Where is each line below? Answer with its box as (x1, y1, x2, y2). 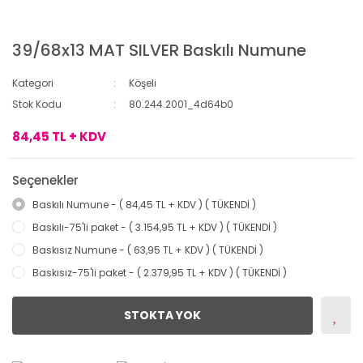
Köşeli (129, 76, 157, 90)
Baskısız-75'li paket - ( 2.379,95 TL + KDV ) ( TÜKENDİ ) (32, 266, 287, 280)
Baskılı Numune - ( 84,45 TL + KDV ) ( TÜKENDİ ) (32, 198, 256, 211)
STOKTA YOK (124, 307, 201, 323)
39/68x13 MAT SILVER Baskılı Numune (12, 39, 306, 62)
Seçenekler (12, 172, 79, 189)
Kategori (12, 76, 53, 90)
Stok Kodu (12, 97, 62, 111)
